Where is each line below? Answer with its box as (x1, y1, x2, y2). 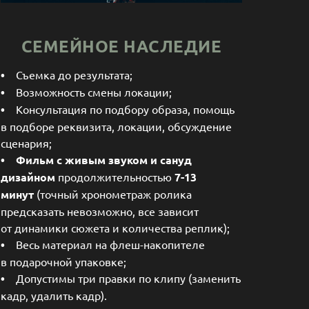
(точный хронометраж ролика (37, 187, 192, 201)
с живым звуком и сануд (57, 152, 192, 168)
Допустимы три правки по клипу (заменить (16, 271, 241, 286)
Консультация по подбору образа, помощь (5, 102, 235, 117)
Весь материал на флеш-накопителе (5, 237, 205, 252)
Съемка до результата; (5, 68, 132, 82)
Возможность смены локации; (5, 85, 172, 99)
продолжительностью (58, 170, 175, 184)
